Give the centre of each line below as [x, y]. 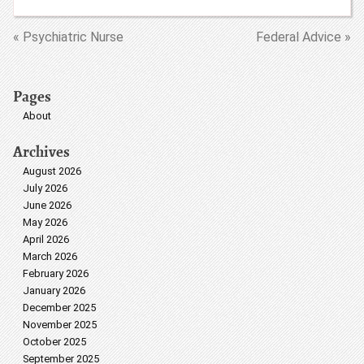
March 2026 [50, 256]
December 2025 [59, 308]
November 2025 [60, 325]
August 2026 [52, 171]
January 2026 [54, 290]
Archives [41, 152]
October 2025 [54, 342]
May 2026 [45, 222]
